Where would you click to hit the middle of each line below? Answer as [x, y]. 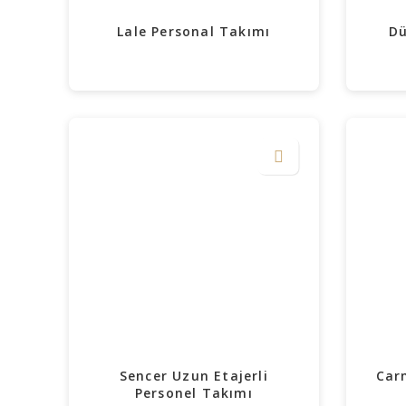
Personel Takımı [193, 393]
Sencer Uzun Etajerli [193, 376]
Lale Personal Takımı [194, 31]
